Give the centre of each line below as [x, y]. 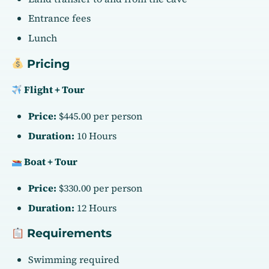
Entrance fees [60, 18]
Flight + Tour [53, 90]
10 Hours [96, 135]
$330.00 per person [100, 188]
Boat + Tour [50, 162]
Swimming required [74, 260]
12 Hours [96, 207]
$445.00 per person [100, 116]
